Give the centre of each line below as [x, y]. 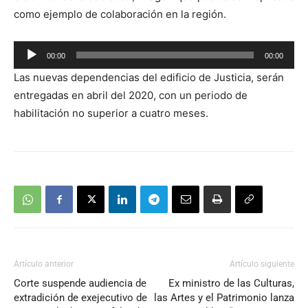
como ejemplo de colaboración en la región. [120, 14]
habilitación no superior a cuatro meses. [111, 113]
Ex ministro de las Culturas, [231, 284]
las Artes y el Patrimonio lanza [224, 298]
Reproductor [44, 49]
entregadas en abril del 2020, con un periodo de [131, 96]
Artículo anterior [44, 264]
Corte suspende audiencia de [80, 284]
